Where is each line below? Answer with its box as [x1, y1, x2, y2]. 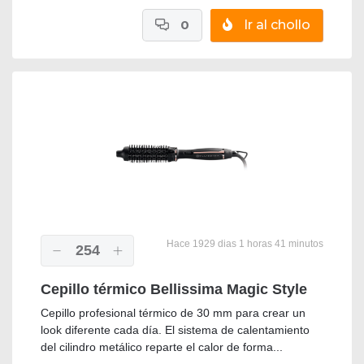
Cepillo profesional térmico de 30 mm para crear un [41, 306, 305, 320]
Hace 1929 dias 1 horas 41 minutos [164, 238, 323, 250]
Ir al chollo [240, 17, 310, 33]
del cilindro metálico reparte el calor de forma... [41, 340, 283, 354]
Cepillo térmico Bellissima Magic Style [41, 281, 307, 298]
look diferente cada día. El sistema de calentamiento [41, 323, 310, 337]
